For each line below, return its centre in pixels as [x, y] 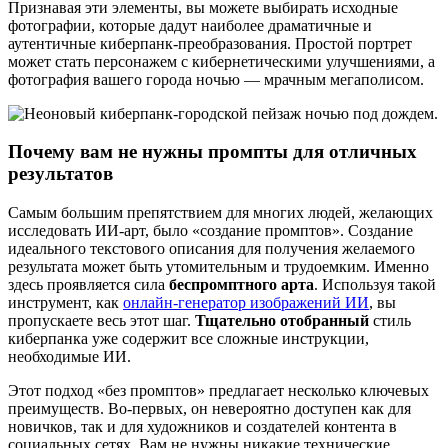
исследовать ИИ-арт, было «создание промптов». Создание [210, 231]
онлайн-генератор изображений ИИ [246, 303]
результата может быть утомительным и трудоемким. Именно [218, 267]
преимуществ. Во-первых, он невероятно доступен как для [209, 409]
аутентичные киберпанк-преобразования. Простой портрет [210, 43]
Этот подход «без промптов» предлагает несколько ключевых [218, 391]
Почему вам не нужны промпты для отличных [212, 152]
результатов [60, 174]
